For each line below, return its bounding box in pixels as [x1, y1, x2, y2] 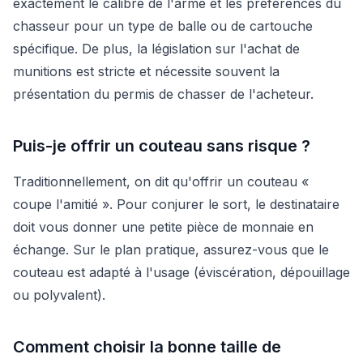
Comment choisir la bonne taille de [13, 336, 281, 357]
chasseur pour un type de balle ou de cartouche [13, 17, 313, 34]
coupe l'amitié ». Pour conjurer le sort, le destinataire [13, 195, 340, 212]
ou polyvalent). [13, 286, 105, 303]
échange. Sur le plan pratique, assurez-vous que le [13, 241, 329, 258]
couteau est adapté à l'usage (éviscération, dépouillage [13, 263, 350, 280]
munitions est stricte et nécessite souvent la [13, 62, 280, 79]
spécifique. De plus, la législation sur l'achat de [13, 40, 300, 57]
